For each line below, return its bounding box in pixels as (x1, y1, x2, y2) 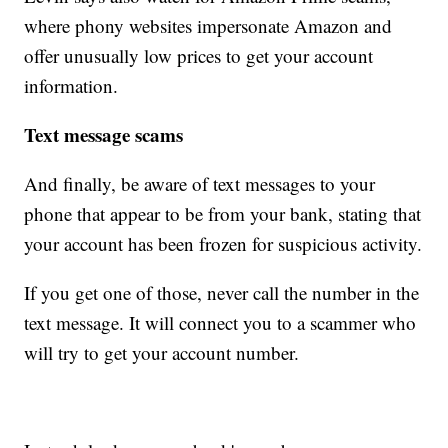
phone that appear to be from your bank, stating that (24, 200, 422, 226)
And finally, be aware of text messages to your (24, 170, 376, 196)
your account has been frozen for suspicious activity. (24, 230, 423, 256)
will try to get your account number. (24, 339, 300, 365)
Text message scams (24, 120, 184, 148)
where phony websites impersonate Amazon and (24, 12, 393, 38)
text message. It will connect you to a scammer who (24, 309, 417, 335)
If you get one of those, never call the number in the (24, 279, 420, 305)
